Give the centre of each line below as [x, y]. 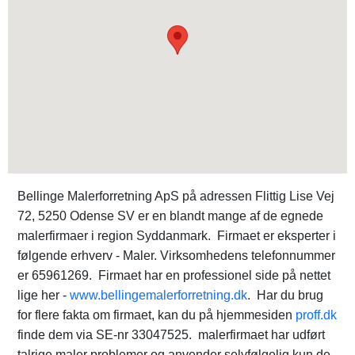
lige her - [44, 295]
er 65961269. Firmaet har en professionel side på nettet [174, 275]
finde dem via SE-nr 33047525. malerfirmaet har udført [171, 335]
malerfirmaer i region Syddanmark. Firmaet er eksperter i [177, 236]
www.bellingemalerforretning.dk [158, 295]
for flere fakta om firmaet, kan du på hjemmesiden [157, 315]
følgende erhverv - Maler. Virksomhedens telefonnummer [176, 256]
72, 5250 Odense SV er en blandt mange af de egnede [170, 216]
